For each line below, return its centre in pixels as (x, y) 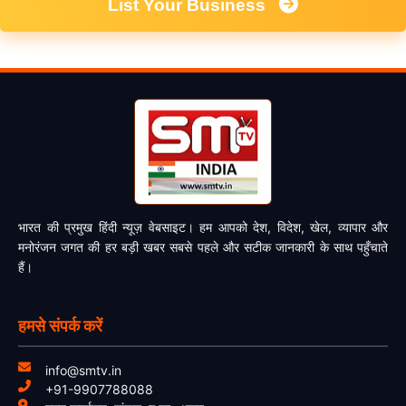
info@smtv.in (83, 371)
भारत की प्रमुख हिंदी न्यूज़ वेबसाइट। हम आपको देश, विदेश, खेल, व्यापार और (203, 227)
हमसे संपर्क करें (60, 326)
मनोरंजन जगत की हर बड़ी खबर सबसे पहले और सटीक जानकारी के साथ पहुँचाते (203, 247)
